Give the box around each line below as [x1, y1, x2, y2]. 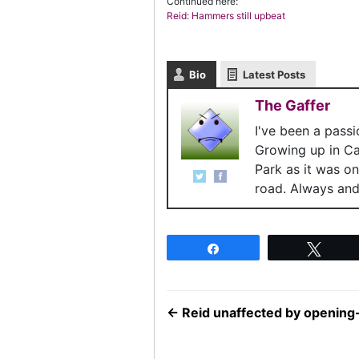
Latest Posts [243, 68, 305, 81]
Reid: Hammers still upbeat [167, 10, 285, 22]
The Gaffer [255, 97, 330, 114]
